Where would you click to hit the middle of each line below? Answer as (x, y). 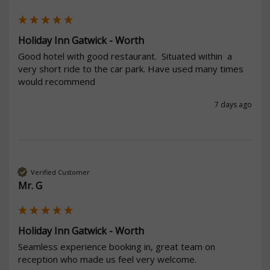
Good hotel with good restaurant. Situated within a (125, 56)
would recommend (58, 82)
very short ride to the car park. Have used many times (131, 69)
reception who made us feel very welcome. (108, 259)
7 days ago (233, 105)
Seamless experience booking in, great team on (117, 247)
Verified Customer (60, 172)
